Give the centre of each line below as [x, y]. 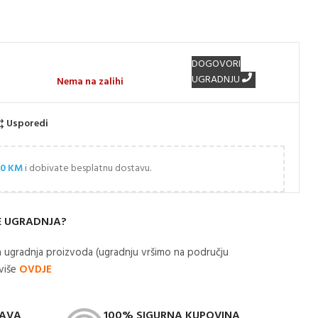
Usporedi [28, 124]
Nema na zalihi [91, 82]
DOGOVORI [216, 64]
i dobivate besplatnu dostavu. [87, 168]
